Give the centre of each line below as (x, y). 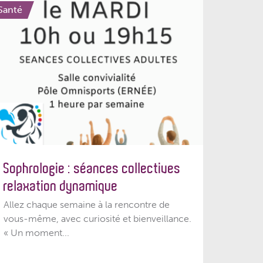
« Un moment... (36, 232)
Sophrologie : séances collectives (92, 168)
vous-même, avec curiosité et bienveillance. (97, 218)
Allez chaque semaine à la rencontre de (87, 204)
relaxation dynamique (61, 186)
